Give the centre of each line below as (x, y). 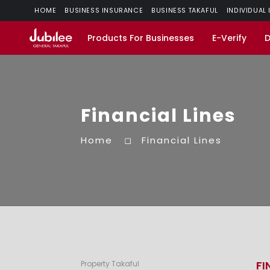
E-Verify (229, 38)
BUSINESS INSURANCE (104, 10)
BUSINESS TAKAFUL (185, 10)
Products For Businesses (141, 38)
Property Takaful (110, 264)
